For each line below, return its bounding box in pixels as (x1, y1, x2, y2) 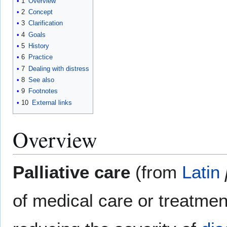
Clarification (28, 19, 63, 27)
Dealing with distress (28, 64, 89, 72)
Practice (28, 53, 53, 61)
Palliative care (13, 162, 130, 182)
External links (32, 98, 72, 106)
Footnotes (28, 87, 58, 95)
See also (28, 75, 54, 84)
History (28, 42, 49, 50)
